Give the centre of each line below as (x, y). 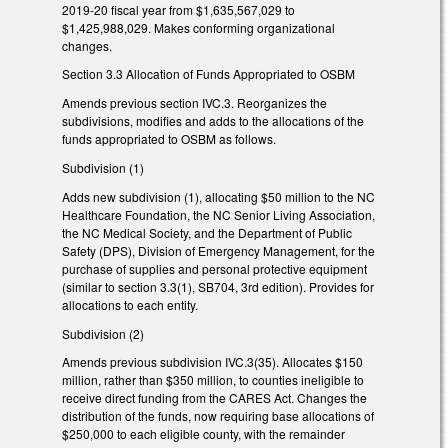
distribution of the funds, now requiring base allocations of (218, 416)
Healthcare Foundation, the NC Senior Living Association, (218, 214)
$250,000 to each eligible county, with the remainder (203, 434)
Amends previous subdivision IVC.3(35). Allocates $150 (212, 362)
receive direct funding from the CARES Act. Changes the (214, 398)
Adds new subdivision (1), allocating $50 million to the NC (218, 196)
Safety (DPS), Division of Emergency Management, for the (218, 250)
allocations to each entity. (130, 304)
